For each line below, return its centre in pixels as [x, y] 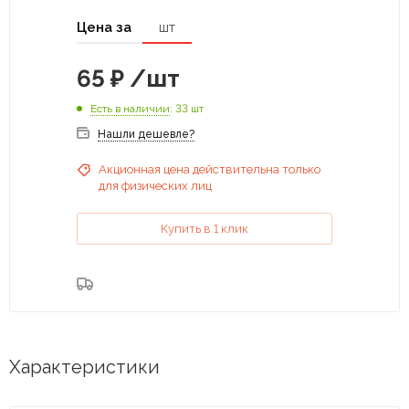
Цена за [104, 27]
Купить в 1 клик [204, 228]
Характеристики [84, 367]
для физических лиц [155, 185]
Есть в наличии [130, 108]
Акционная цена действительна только [210, 169]
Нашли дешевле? [146, 134]
